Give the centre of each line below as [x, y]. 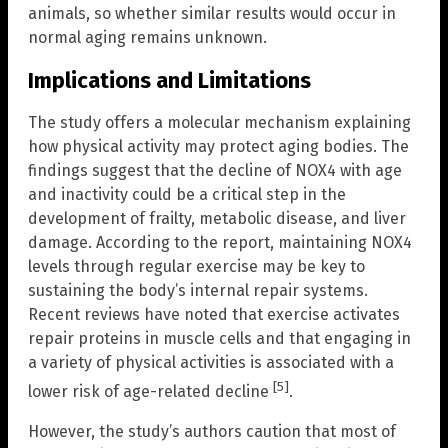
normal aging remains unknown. [147, 38]
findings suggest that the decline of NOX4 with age [215, 170]
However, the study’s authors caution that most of [212, 432]
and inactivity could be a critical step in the [187, 194]
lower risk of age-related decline [150, 392]
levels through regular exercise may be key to [196, 266]
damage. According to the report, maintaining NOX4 [220, 242]
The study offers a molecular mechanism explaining [219, 122]
